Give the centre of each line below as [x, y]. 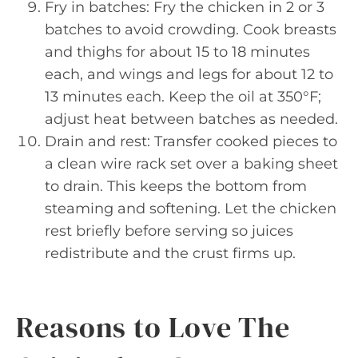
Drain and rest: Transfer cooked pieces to [191, 141]
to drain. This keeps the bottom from [176, 186]
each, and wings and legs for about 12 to [189, 74]
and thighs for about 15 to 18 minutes [177, 52]
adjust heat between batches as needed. [191, 119]
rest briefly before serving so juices [169, 231]
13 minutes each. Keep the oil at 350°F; [183, 96]
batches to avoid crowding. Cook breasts [191, 29]
